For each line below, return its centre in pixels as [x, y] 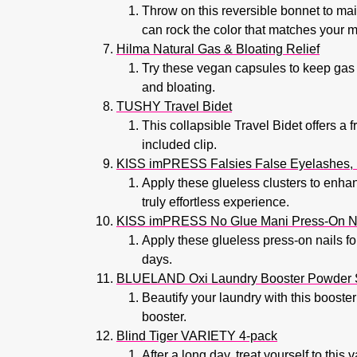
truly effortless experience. [217, 202]
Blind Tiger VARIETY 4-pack [197, 335]
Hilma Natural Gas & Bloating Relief [218, 49]
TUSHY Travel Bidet [174, 106]
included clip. [181, 144]
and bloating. [178, 87]
